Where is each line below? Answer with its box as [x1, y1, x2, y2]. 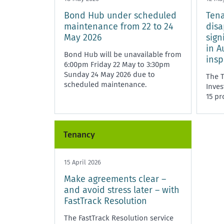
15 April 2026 [64, 158, 101, 166]
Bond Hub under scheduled [64, 9, 176, 21]
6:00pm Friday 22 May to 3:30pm [64, 59, 170, 69]
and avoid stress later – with [64, 184, 179, 195]
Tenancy [63, 129, 95, 139]
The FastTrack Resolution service [64, 213, 173, 222]
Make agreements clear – [64, 173, 166, 184]
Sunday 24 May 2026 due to [64, 69, 155, 79]
